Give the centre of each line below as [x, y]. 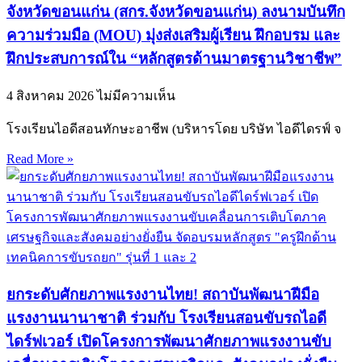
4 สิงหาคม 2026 [52, 95]
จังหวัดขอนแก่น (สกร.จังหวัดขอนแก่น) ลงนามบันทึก [176, 12]
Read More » [40, 158]
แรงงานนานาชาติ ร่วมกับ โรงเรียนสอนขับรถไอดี [166, 318]
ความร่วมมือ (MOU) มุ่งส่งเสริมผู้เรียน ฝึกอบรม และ [173, 36]
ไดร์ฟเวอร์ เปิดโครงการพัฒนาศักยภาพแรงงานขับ [169, 341]
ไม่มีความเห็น [136, 95]
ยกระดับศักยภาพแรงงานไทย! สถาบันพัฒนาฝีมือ [163, 294]
